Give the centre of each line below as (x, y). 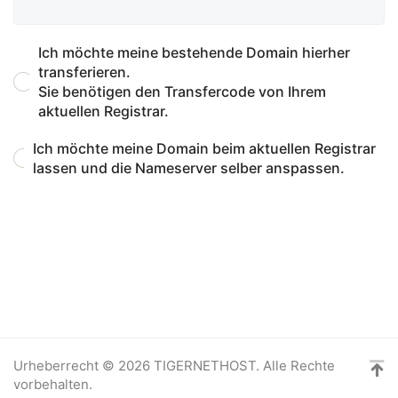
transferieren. (85, 72)
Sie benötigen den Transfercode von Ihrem (183, 91)
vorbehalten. (53, 384)
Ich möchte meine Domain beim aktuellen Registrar (204, 148)
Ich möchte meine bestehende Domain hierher (195, 52)
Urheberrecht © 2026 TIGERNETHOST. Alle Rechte (174, 365)
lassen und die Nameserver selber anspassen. (188, 167)
